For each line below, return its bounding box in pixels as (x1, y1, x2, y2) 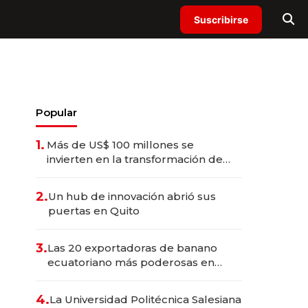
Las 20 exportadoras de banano (47, 241, 217, 254)
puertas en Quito (48, 204, 140, 217)
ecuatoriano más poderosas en (47, 256, 214, 269)
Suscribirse (194, 13, 248, 25)
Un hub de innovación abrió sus (48, 190, 216, 203)
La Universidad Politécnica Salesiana (49, 293, 241, 306)
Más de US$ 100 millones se (47, 138, 194, 151)
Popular (36, 106, 77, 119)
